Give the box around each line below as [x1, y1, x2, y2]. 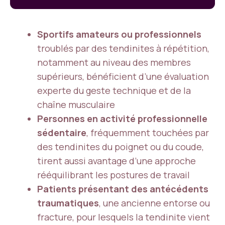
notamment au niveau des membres [37, 56, 191, 68]
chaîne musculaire [37, 98, 115, 110]
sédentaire [37, 127, 86, 139]
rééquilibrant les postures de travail [37, 169, 190, 181]
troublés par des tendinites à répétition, [37, 42, 209, 54]
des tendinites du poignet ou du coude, [37, 141, 204, 153]
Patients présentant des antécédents [37, 183, 208, 195]
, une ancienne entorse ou [99, 197, 210, 209]
